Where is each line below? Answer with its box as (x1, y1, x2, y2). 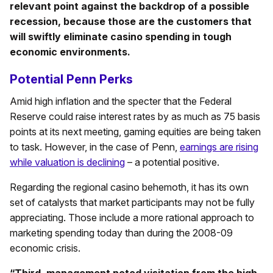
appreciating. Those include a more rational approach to (10, 211, 254, 224)
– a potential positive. (125, 156, 219, 169)
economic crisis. (10, 242, 80, 255)
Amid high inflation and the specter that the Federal (10, 95, 232, 108)
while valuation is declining (10, 156, 125, 169)
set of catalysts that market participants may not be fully (10, 196, 255, 209)
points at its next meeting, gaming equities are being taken (10, 126, 261, 138)
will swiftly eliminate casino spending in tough (10, 30, 232, 43)
